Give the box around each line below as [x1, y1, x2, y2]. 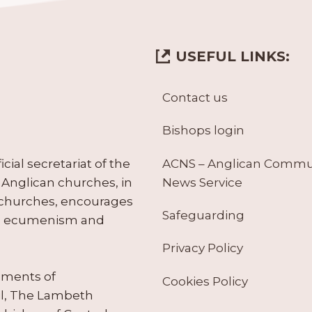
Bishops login [162, 123, 244, 138]
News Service [162, 175, 242, 189]
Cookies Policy [162, 274, 248, 288]
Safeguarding [162, 208, 244, 222]
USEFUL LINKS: [175, 47, 290, 65]
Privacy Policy [162, 241, 243, 256]
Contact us [162, 90, 228, 104]
